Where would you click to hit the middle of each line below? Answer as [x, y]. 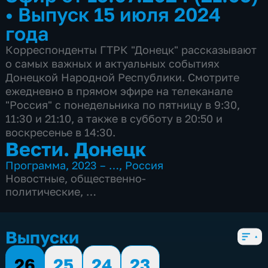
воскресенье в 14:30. [61, 132]
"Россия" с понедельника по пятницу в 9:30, [123, 104]
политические [43, 191]
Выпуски [42, 237]
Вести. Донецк [76, 148]
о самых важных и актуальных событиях [113, 63]
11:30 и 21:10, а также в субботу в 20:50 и [114, 118]
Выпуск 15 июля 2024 [120, 14]
